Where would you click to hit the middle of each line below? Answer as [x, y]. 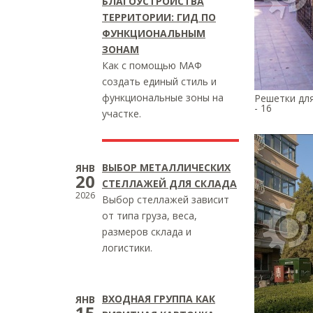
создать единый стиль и [159, 81]
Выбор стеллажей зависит [166, 199]
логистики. [127, 248]
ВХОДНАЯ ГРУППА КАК [159, 299]
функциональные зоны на [163, 97]
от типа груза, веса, [150, 216]
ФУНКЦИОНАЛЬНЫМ [154, 33]
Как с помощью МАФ [152, 65]
